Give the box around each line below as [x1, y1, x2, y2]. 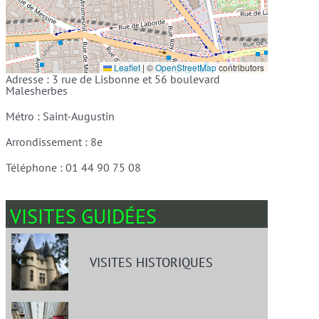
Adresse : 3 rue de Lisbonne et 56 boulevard [5, 72, 220, 86]
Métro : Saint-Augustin [5, 109, 115, 123]
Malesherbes [5, 83, 68, 98]
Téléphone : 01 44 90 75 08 [5, 160, 141, 174]
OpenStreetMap [155, 61, 217, 73]
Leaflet [112, 61, 141, 73]
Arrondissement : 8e [5, 135, 103, 149]
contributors [216, 61, 265, 73]
